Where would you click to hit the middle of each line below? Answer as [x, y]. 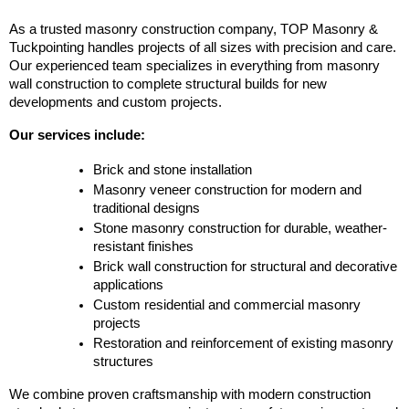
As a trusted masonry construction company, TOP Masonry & [194, 29]
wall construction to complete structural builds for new [168, 84]
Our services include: [77, 135]
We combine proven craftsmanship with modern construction [190, 394]
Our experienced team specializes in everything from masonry [194, 65]
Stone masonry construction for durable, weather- [240, 228]
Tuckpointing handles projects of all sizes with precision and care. [203, 47]
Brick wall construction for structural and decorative [245, 266]
